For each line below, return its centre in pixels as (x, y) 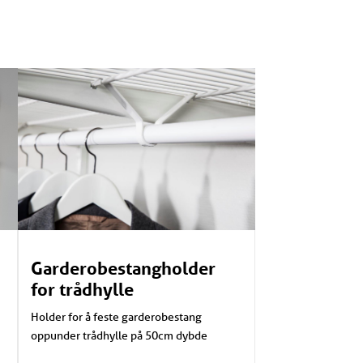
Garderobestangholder (123, 268)
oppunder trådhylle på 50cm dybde (119, 335)
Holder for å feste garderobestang (116, 317)
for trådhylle (82, 289)
